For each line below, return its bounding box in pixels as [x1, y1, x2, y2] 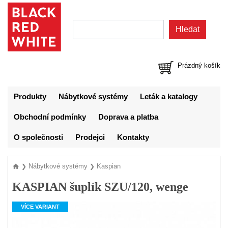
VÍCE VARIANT [21, 204, 60, 210]
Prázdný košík [178, 62, 220, 69]
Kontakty [117, 133, 149, 141]
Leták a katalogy [140, 93, 197, 101]
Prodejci [75, 133, 105, 141]
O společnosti [14, 133, 63, 141]
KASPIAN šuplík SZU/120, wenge [12, 180, 188, 193]
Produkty [14, 93, 46, 101]
